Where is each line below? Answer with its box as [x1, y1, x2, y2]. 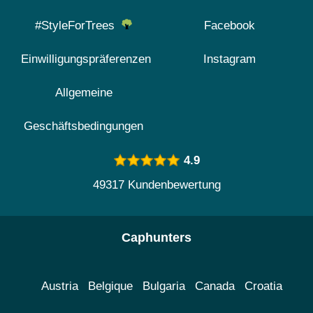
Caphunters [122, 231, 191, 245]
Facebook [204, 19, 255, 33]
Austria [41, 279, 78, 293]
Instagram [203, 52, 256, 66]
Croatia [244, 279, 282, 293]
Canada [194, 279, 235, 293]
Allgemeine [54, 86, 112, 100]
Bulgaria [142, 279, 185, 293]
